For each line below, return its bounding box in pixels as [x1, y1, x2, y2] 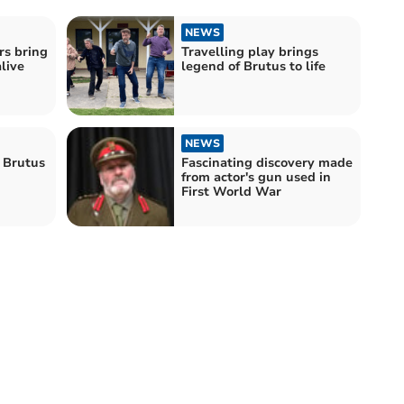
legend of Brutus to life [181, 57, 326, 75]
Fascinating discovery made [181, 153, 353, 171]
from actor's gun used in [181, 168, 331, 186]
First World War [181, 182, 281, 200]
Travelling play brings [181, 42, 318, 60]
